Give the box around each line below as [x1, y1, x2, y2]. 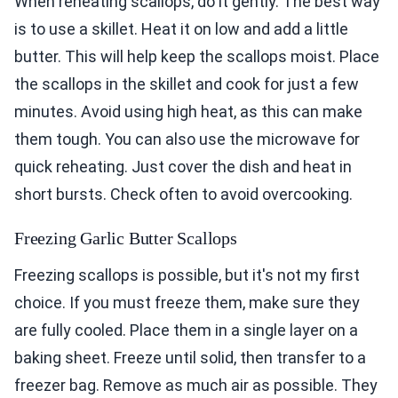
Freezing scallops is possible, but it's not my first [14, 266, 360, 285]
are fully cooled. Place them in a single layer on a [14, 321, 358, 340]
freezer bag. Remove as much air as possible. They [14, 376, 378, 395]
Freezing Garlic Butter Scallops [14, 228, 237, 249]
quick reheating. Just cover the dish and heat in [14, 157, 352, 177]
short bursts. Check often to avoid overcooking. [14, 185, 353, 204]
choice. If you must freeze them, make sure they [14, 293, 360, 313]
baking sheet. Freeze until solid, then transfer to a [14, 348, 366, 368]
